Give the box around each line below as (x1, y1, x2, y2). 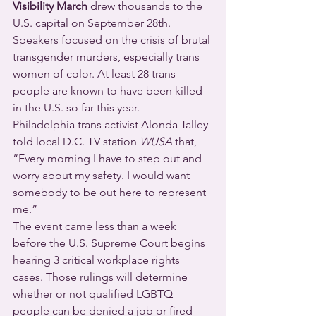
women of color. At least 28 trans (13, 67, 178, 81)
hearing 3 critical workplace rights (13, 253, 183, 267)
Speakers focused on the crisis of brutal (13, 33, 213, 47)
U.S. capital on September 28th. (13, 16, 171, 30)
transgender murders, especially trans (13, 50, 202, 64)
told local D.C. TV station (13, 135, 140, 149)
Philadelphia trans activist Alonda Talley (13, 118, 211, 132)
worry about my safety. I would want (13, 169, 193, 183)
